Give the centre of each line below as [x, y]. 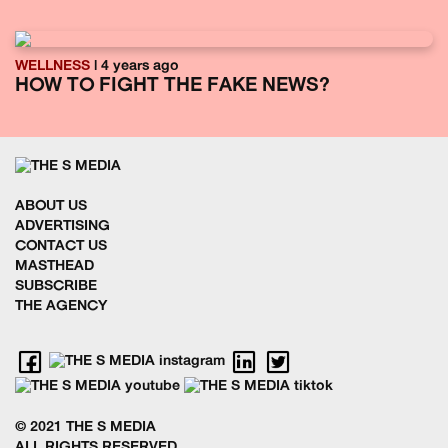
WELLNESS [52, 66]
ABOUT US [51, 207]
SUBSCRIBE [56, 287]
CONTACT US [61, 247]
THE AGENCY [61, 307]
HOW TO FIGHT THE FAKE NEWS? [172, 86]
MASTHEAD [54, 267]
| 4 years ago [134, 66]
